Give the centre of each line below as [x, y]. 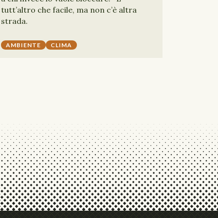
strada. [14, 21]
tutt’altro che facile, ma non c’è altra [69, 10]
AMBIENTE [23, 45]
